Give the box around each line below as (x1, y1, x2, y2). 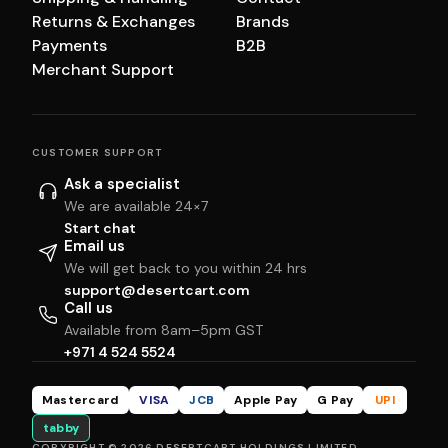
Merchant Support (32, 59, 174, 81)
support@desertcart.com (64, 281, 250, 300)
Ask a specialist (64, 174, 180, 195)
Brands (236, 11, 289, 33)
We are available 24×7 (64, 197, 208, 216)
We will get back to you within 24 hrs (64, 259, 307, 278)
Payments (32, 35, 107, 57)
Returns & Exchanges (32, 11, 195, 33)
